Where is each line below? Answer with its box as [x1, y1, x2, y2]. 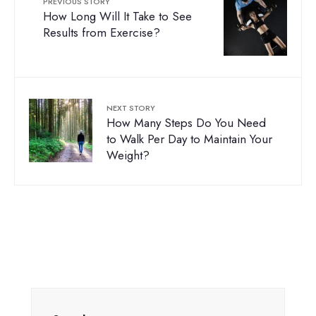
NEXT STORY [107, 102, 155, 114]
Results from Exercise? [43, 24, 160, 42]
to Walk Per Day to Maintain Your [107, 130, 272, 148]
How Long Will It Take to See [43, 8, 192, 25]
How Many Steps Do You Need [107, 114, 266, 132]
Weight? [107, 147, 150, 164]
